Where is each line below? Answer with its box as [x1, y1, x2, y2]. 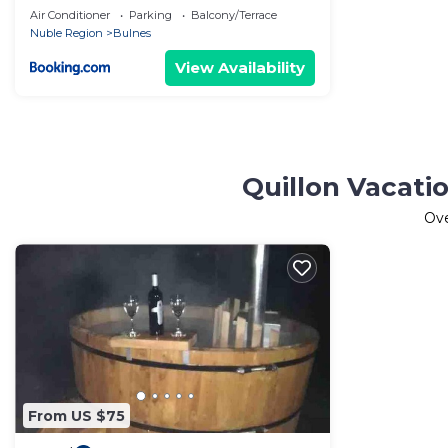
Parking [129, 8, 172, 22]
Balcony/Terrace [191, 8, 277, 22]
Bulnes [113, 26, 151, 40]
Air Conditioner [30, 8, 110, 22]
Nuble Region [30, 26, 103, 40]
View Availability [175, 58, 305, 77]
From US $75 [28, 406, 125, 425]
